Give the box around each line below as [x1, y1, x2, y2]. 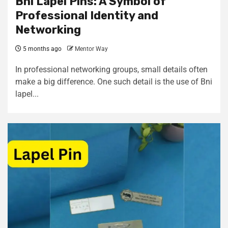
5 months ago [21, 45, 62, 52]
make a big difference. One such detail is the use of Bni [15, 77, 212, 87]
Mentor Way [75, 45, 108, 52]
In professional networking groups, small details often [15, 65, 208, 74]
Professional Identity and [15, 9, 158, 22]
